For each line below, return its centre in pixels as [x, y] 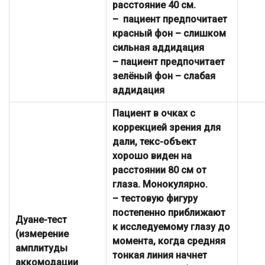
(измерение [42, 234]
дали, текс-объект [154, 142]
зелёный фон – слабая [164, 76]
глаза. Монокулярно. [160, 185]
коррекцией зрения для [167, 128]
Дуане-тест [41, 220]
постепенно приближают [169, 213]
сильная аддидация [158, 48]
